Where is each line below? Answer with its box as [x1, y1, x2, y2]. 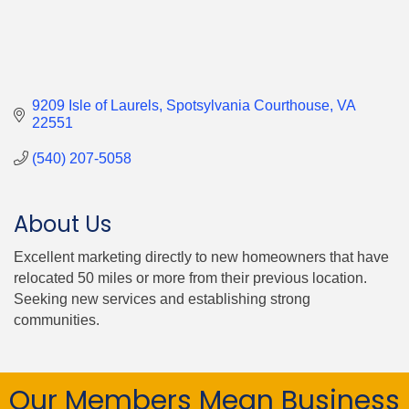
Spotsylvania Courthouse [166, 97, 330, 113]
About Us [14, 208, 111, 239]
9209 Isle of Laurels [32, 97, 159, 113]
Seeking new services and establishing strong [14, 290, 310, 307]
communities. [14, 311, 100, 328]
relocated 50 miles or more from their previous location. [14, 269, 367, 286]
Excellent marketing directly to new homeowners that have [14, 248, 389, 265]
